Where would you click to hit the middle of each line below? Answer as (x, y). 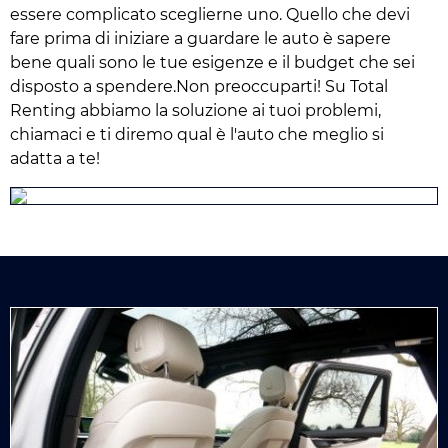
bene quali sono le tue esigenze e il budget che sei (212, 62)
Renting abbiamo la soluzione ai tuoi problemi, (195, 110)
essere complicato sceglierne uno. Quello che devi (210, 14)
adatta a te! (55, 158)
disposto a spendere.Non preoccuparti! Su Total (199, 86)
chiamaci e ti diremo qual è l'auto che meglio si (197, 134)
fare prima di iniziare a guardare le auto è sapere (200, 38)
